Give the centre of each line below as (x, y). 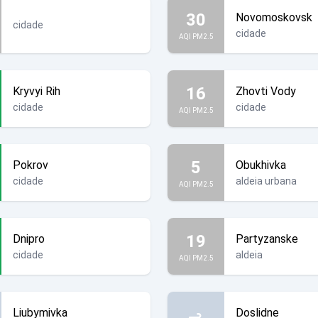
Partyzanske (267, 239)
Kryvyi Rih (37, 91)
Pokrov (31, 165)
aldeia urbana (266, 181)
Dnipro (29, 239)
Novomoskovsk (274, 17)
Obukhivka (261, 165)
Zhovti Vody (266, 91)
